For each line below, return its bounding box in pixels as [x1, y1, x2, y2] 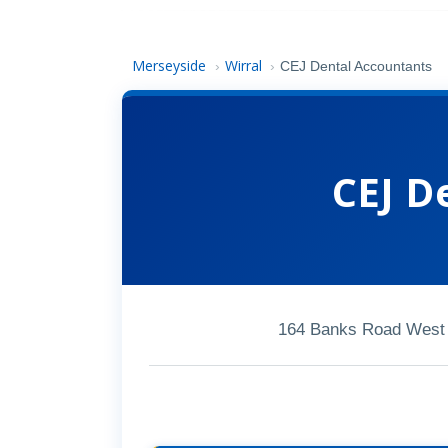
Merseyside [132, 56, 207, 75]
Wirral [224, 56, 262, 75]
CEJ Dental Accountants [280, 59, 433, 74]
